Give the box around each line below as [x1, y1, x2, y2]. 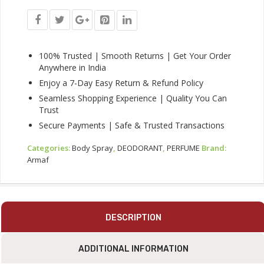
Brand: [202, 142, 226, 153]
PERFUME [167, 142, 200, 153]
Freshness [28, 22, 71, 35]
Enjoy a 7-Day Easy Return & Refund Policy [39, 77, 203, 88]
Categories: [27, 142, 72, 153]
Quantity [28, 58, 63, 70]
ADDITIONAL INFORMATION [78, 243, 189, 254]
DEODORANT [117, 142, 163, 153]
